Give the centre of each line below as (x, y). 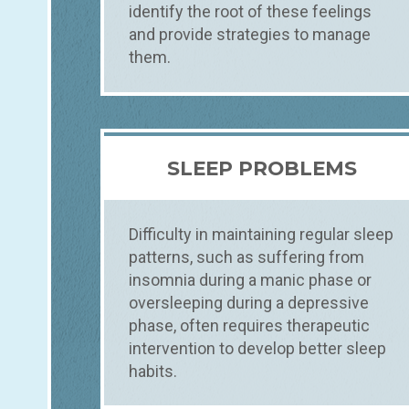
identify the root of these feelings (250, 12)
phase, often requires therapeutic (249, 325)
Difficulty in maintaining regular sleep (261, 234)
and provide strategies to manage (250, 35)
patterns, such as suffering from (246, 257)
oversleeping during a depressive (249, 302)
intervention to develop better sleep (257, 348)
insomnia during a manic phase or (250, 279)
